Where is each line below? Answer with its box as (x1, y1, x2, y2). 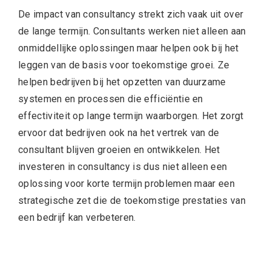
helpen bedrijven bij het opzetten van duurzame (18, 76, 226, 88)
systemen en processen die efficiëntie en (18, 93, 203, 105)
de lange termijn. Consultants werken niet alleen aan (18, 25, 246, 38)
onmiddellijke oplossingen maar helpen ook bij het (18, 42, 239, 54)
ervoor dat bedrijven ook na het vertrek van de (18, 127, 220, 139)
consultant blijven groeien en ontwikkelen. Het (18, 144, 220, 156)
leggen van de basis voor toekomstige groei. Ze (18, 59, 230, 71)
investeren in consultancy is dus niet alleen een (18, 161, 227, 173)
